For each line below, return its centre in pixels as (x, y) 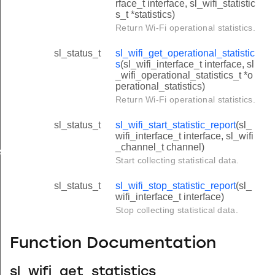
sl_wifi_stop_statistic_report (176, 185)
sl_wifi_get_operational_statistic (185, 53)
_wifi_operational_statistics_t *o (184, 75)
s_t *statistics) (145, 14)
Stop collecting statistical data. (177, 210)
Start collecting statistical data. (177, 160)
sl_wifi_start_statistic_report (176, 125)
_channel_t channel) (160, 147)
